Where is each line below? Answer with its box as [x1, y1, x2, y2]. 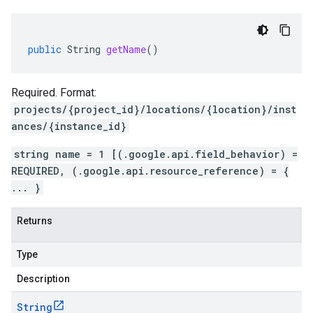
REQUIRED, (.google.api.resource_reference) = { [11, 164, 289, 177]
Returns [17, 215, 52, 226]
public [28, 43, 61, 56]
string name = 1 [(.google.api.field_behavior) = [14, 147, 298, 161]
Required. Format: [11, 86, 96, 99]
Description [17, 273, 70, 284]
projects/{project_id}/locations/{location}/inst [14, 103, 296, 116]
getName [106, 43, 146, 56]
